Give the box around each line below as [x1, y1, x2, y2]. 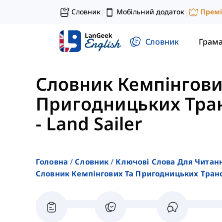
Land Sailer [46, 111, 142, 136]
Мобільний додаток [116, 7, 184, 16]
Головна [36, 157, 68, 167]
